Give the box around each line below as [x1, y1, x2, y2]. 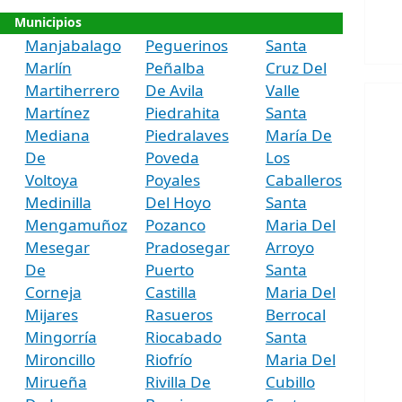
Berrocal [265, 303, 326, 325]
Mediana [24, 124, 90, 145]
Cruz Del [265, 57, 327, 78]
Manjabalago [24, 34, 121, 56]
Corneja [24, 281, 82, 302]
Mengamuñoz [24, 214, 127, 235]
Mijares [24, 303, 78, 325]
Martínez [24, 101, 90, 123]
